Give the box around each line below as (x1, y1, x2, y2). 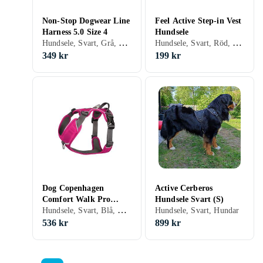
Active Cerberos (155, 184, 213, 193)
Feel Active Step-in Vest (155, 16, 242, 25)
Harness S (42, 206, 79, 215)
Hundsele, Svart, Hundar (155, 206, 240, 215)
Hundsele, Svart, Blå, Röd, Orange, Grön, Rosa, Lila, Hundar (117, 205, 127, 215)
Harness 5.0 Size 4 (42, 28, 108, 36)
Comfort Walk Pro (42, 195, 111, 204)
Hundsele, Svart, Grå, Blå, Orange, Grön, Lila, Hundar (119, 38, 129, 48)
